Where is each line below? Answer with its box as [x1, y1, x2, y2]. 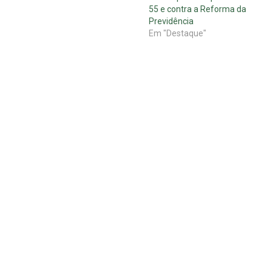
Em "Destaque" [148, 28, 206, 39]
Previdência [148, 16, 194, 27]
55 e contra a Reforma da [148, 4, 246, 15]
